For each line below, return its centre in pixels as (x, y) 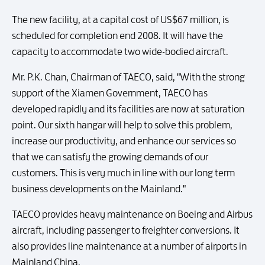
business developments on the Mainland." (99, 189)
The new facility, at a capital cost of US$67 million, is (120, 20)
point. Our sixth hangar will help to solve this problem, (122, 125)
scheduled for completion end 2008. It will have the (117, 35)
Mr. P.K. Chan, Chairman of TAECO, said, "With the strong (128, 77)
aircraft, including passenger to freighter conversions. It (126, 230)
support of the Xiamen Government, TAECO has (110, 93)
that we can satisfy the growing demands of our (110, 157)
